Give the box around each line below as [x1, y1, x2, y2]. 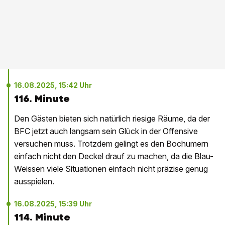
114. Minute [14, 211, 70, 223]
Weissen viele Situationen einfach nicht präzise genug [14, 164, 208, 174]
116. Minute [14, 92, 70, 105]
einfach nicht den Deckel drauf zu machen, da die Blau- [14, 151, 213, 161]
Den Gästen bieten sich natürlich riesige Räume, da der [14, 114, 210, 124]
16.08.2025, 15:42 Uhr [14, 81, 92, 89]
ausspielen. [14, 176, 54, 186]
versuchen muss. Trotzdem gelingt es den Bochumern [14, 139, 208, 149]
